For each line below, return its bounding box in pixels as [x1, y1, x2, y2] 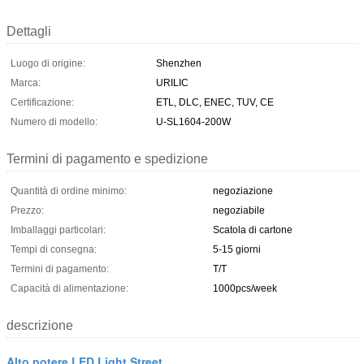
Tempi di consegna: [11, 243, 97, 255]
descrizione [6, 318, 73, 332]
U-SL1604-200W [156, 115, 231, 128]
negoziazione [213, 184, 273, 197]
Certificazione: [11, 96, 74, 108]
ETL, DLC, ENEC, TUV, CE [156, 96, 274, 108]
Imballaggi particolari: [11, 223, 106, 236]
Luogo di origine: [11, 57, 85, 69]
